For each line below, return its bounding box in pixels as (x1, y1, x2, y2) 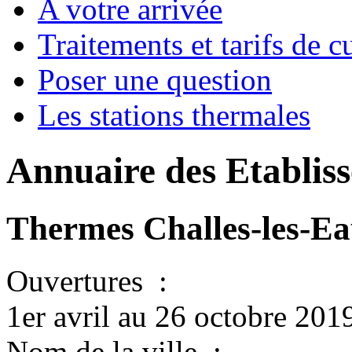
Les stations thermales (38, 98, 310, 132)
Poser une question (38, 63, 272, 97)
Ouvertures (6, 263, 151, 298)
